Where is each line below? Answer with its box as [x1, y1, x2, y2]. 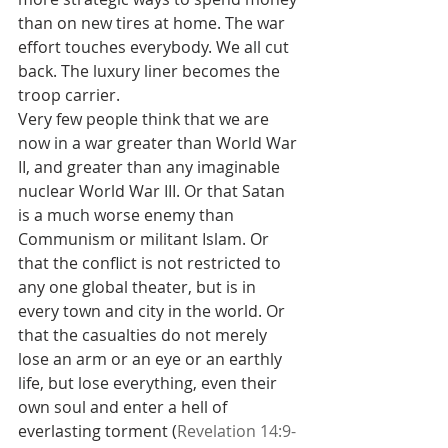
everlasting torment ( [18, 420, 177, 442]
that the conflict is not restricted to [18, 252, 285, 274]
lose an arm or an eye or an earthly [18, 348, 286, 370]
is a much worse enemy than [18, 204, 238, 226]
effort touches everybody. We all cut [18, 36, 293, 58]
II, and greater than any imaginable [18, 156, 284, 178]
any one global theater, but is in [18, 276, 260, 298]
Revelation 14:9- [177, 420, 296, 442]
